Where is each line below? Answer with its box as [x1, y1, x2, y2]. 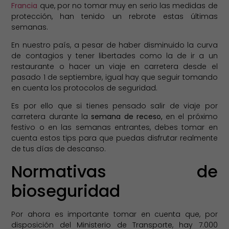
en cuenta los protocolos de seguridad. [11, 83, 158, 94]
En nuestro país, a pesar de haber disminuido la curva [11, 40, 218, 51]
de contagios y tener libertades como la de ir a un [11, 51, 218, 61]
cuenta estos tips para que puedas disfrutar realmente [11, 133, 218, 144]
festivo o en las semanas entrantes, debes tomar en [11, 122, 218, 133]
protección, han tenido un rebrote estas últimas [11, 11, 218, 21]
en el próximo [162, 111, 218, 122]
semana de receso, [91, 111, 163, 122]
